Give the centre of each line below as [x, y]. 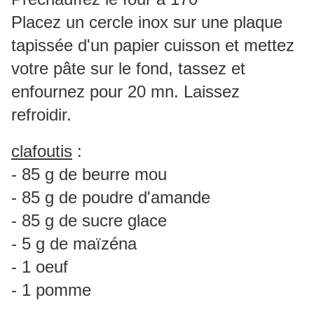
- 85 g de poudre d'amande [111, 198]
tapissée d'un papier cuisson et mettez [153, 46]
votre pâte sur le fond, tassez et [128, 69]
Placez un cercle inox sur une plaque [147, 22]
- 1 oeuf [40, 267]
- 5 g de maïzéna [74, 244]
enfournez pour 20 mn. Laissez [125, 92]
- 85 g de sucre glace [89, 221]
